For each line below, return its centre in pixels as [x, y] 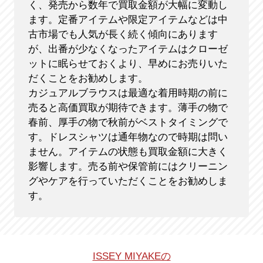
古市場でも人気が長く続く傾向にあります [123, 35]
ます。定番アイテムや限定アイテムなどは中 [128, 20]
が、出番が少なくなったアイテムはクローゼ [128, 49]
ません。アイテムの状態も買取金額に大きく [128, 152]
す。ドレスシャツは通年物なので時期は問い [128, 137]
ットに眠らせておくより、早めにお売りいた [128, 64]
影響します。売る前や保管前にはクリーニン [128, 167]
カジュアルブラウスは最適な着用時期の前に [128, 93]
